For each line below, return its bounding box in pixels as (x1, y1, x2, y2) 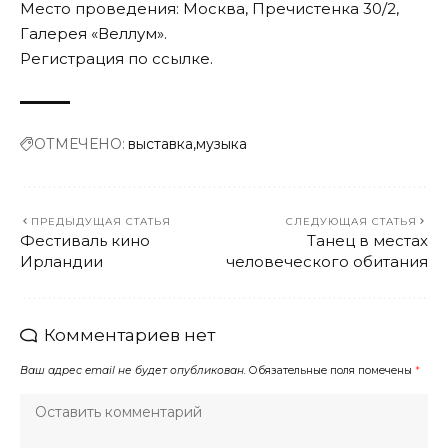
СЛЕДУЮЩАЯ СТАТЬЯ (286, 214, 417, 228)
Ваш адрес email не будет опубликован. (20, 363, 246, 377)
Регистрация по (20, 48, 152, 68)
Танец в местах (307, 230, 428, 250)
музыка (196, 134, 247, 153)
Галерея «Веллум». (20, 23, 167, 43)
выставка (128, 134, 193, 153)
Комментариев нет (44, 324, 215, 345)
